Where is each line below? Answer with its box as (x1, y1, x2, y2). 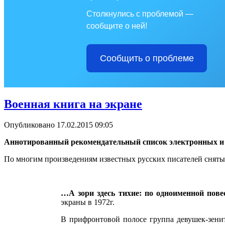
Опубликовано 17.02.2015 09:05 (4, 121, 113, 130)
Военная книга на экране (4, 97, 142, 110)
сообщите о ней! (86, 21, 147, 30)
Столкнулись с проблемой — (86, 9, 193, 18)
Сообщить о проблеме (99, 53, 194, 63)
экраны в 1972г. (61, 198, 115, 207)
